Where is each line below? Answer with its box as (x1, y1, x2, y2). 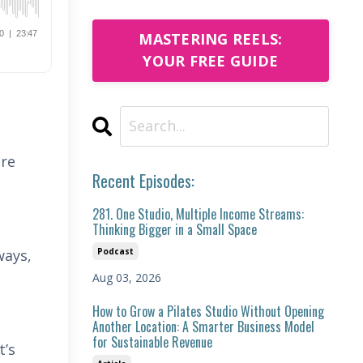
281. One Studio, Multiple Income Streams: (92, 203, 304, 224)
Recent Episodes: (92, 168, 194, 193)
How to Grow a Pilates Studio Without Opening (92, 301, 324, 321)
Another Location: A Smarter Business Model (92, 316, 314, 336)
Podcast (96, 245, 134, 257)
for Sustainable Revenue (92, 331, 212, 352)
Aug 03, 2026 (92, 269, 161, 285)
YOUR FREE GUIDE (143, 51, 279, 70)
